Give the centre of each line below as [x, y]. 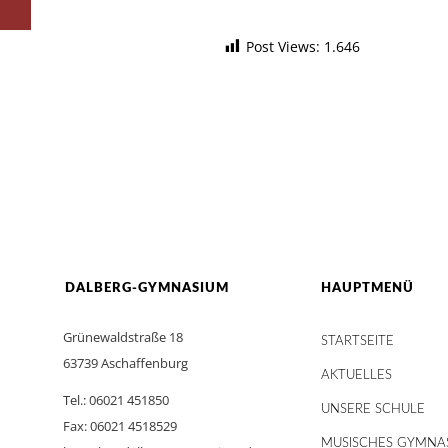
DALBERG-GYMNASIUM [147, 288]
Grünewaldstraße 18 [123, 336]
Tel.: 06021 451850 [116, 399]
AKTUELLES [356, 375]
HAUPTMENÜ [367, 288]
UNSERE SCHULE [372, 409]
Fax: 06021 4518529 [120, 425]
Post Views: [282, 46]
